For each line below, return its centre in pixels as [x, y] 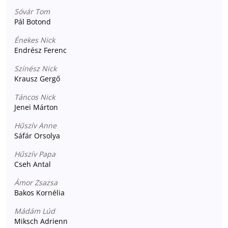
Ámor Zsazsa [36, 182]
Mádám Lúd [35, 211]
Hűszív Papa [35, 154]
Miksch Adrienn [41, 221]
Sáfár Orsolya [37, 135]
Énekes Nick [35, 40]
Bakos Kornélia [39, 192]
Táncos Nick [35, 97]
